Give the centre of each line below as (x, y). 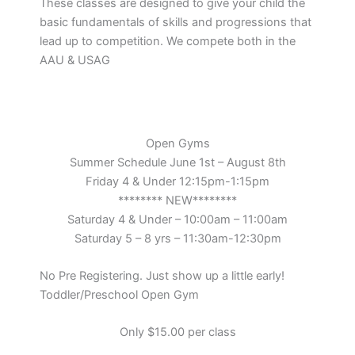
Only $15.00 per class (177, 332)
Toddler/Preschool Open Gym (119, 295)
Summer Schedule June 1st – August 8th (177, 162)
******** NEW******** (177, 200)
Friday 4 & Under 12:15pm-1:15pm (177, 181)
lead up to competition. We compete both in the (168, 42)
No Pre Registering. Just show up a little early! (162, 276)
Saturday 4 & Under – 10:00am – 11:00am (177, 219)
